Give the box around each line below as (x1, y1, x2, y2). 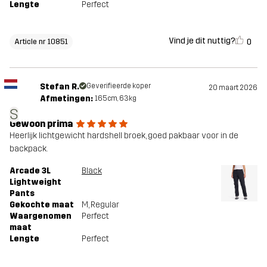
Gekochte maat (10, 199, 74, 210)
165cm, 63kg (94, 94, 136, 103)
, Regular (88, 199, 119, 210)
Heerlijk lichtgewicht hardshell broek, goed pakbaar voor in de (10, 130, 238, 141)
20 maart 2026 (209, 83, 257, 92)
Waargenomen (10, 210, 72, 221)
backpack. (10, 143, 48, 154)
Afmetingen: (39, 93, 93, 104)
